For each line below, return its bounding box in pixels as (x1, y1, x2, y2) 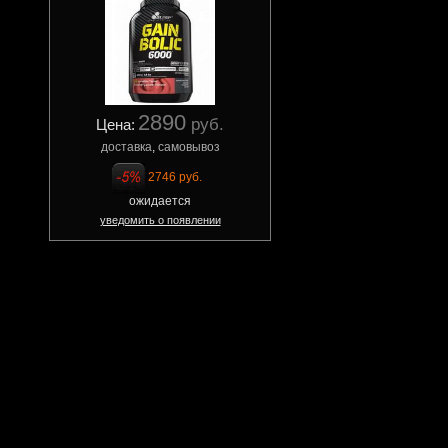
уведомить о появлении (99, 214, 221, 226)
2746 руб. (148, 170, 202, 184)
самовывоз (157, 140, 220, 154)
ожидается (129, 194, 191, 208)
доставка (100, 140, 152, 154)
